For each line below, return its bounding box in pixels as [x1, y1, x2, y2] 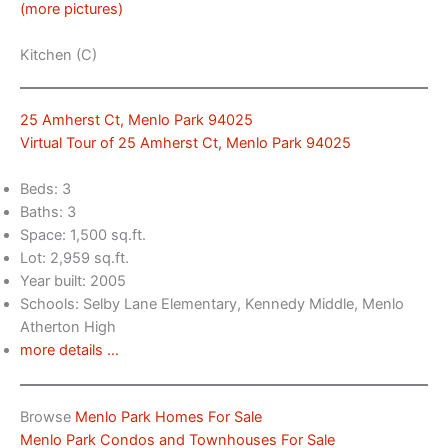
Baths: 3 [20, 203, 76, 222]
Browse [20, 408, 75, 427]
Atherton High [20, 318, 116, 337]
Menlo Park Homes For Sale [75, 408, 262, 427]
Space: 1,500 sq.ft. [20, 226, 146, 245]
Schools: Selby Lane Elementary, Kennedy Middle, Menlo [20, 295, 404, 314]
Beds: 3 [20, 180, 71, 199]
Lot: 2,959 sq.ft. [20, 249, 129, 268]
